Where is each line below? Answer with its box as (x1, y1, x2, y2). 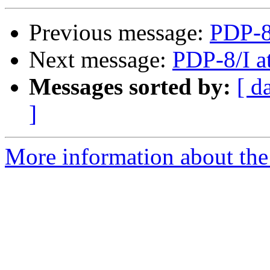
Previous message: (29, 19, 210, 46)
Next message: (29, 46, 172, 73)
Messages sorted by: (29, 74, 231, 100)
